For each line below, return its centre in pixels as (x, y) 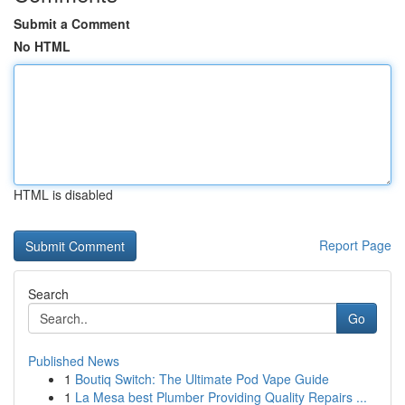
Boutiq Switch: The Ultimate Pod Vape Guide (202, 379)
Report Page (355, 245)
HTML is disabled (63, 194)
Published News (74, 361)
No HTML (42, 46)
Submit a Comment (72, 24)
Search (48, 294)
